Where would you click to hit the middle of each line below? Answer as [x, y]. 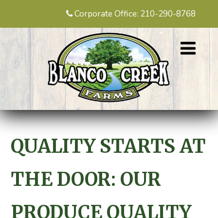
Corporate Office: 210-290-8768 [135, 14]
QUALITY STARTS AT [108, 146]
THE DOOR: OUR [86, 179]
